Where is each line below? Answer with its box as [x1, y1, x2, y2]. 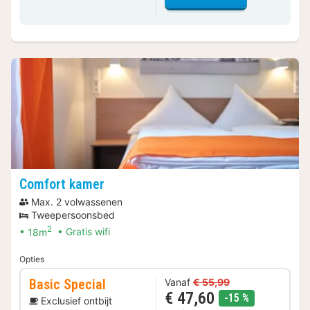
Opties [19, 254, 44, 265]
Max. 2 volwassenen [31, 195, 122, 208]
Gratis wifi [66, 226, 110, 238]
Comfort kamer [19, 175, 104, 192]
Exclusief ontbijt [41, 295, 112, 307]
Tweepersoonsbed [31, 208, 115, 221]
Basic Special [29, 276, 106, 293]
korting [248, 291, 283, 304]
